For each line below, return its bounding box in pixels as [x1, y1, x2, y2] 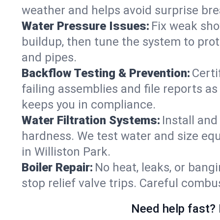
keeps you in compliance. [22, 98, 156, 111]
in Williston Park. [22, 145, 110, 159]
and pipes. [22, 51, 77, 64]
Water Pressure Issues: [22, 19, 149, 33]
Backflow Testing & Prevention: [22, 66, 190, 80]
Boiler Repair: [22, 161, 93, 174]
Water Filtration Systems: [22, 113, 160, 127]
